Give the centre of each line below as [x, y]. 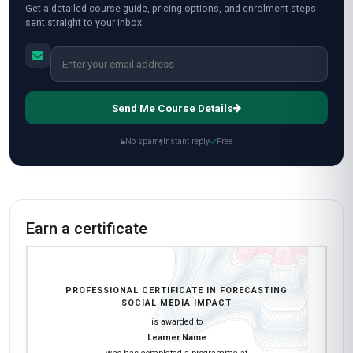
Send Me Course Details [173, 108]
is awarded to [176, 321]
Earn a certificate [87, 229]
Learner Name [176, 337]
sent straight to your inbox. [85, 22]
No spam [142, 141]
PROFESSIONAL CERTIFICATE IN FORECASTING [176, 290]
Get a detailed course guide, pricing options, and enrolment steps [171, 8]
